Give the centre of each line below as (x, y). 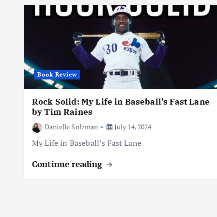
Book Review (57, 75)
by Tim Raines (62, 112)
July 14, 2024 (132, 127)
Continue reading (69, 164)
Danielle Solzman (71, 127)
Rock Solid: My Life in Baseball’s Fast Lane (121, 102)
